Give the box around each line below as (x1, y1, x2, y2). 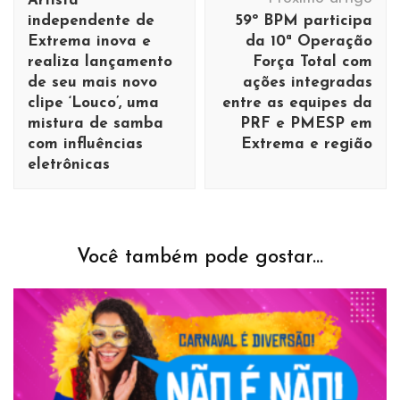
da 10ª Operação (246, 33, 372, 49)
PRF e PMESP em (240, 115, 372, 131)
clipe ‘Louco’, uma (28, 95, 159, 111)
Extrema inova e (28, 33, 151, 49)
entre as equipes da (222, 95, 372, 111)
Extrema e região (241, 136, 372, 152)
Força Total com (253, 54, 372, 70)
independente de (28, 12, 154, 29)
